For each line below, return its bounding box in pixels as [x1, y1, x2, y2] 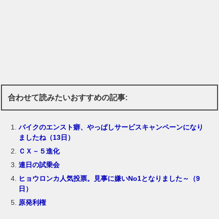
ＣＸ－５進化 [19, 147, 60, 155]
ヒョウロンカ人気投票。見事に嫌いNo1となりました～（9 [19, 175, 200, 183]
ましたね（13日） [19, 133, 75, 142]
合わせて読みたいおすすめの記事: [8, 93, 128, 102]
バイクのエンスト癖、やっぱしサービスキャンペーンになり [19, 123, 204, 131]
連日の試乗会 [19, 161, 60, 169]
